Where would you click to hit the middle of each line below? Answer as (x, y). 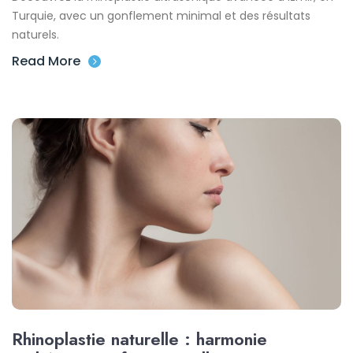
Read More (46, 61)
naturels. (35, 35)
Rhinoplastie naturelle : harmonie (139, 338)
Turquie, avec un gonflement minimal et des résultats (161, 16)
